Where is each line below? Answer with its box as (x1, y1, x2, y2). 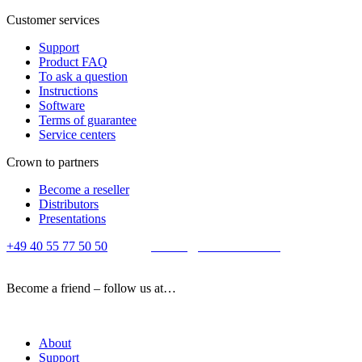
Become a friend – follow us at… (6, 281, 176, 296)
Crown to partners (6, 155, 99, 170)
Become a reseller (39, 183, 129, 197)
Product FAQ (39, 55, 107, 69)
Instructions (39, 84, 98, 99)
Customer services (6, 13, 99, 27)
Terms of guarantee (39, 113, 137, 128)
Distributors (39, 197, 99, 212)
